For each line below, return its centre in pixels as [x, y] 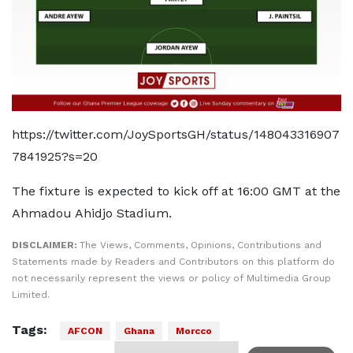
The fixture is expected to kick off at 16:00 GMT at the [176, 191]
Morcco [194, 331]
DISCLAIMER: [46, 245]
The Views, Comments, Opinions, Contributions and [201, 245]
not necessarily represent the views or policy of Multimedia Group [171, 278]
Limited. [31, 295]
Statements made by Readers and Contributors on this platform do [173, 262]
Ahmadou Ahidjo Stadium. [92, 213]
